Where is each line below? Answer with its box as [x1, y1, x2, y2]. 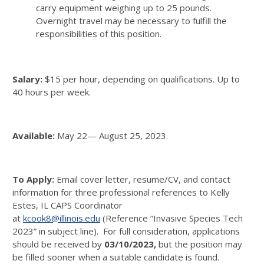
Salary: [12, 73, 45, 85]
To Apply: [12, 173, 57, 185]
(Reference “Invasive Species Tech [100, 212, 243, 224]
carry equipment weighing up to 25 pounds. [36, 2, 212, 14]
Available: [12, 130, 57, 141]
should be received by [12, 238, 104, 250]
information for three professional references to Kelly [12, 186, 230, 198]
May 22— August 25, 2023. [57, 130, 168, 141]
